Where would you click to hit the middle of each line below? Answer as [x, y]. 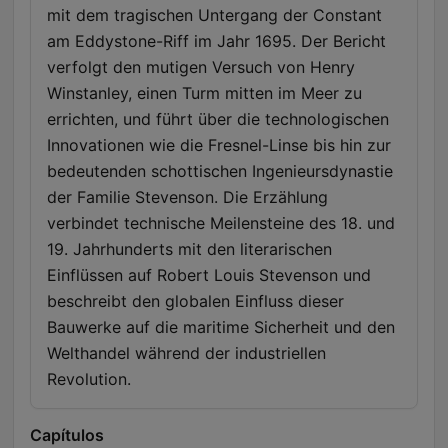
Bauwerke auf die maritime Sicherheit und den [221, 327]
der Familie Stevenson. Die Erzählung [187, 197]
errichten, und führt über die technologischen [218, 119]
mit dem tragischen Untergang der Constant [214, 15]
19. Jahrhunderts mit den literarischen [189, 249]
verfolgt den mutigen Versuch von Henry [201, 67]
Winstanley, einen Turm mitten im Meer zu [204, 93]
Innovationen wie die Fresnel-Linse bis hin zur [219, 145]
